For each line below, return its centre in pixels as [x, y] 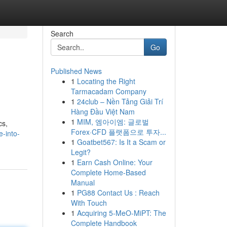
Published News [76, 71]
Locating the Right [106, 81]
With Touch [89, 203]
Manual [83, 182]
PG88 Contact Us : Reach [118, 193]
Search [62, 33]
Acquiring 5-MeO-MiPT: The [121, 213]
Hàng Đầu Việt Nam [103, 111]
